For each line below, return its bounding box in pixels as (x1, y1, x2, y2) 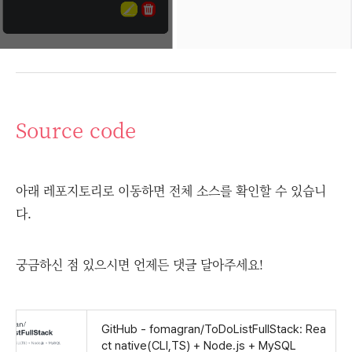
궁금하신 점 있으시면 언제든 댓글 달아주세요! (16, 255, 263, 274)
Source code (16, 115, 136, 145)
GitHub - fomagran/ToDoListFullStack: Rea (101, 322, 326, 337)
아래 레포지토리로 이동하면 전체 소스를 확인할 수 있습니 (16, 181, 326, 200)
